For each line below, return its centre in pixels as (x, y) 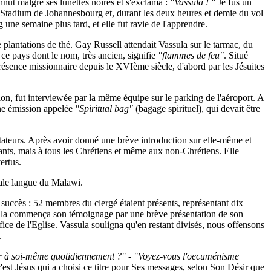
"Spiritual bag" (104, 109)
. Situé (236, 55)
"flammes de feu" (191, 55)
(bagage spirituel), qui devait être (197, 109)
